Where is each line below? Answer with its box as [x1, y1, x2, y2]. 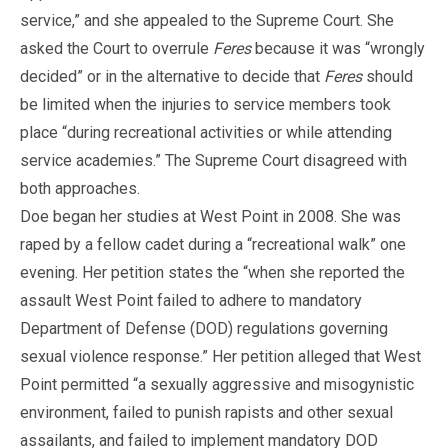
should [362, 66, 413, 86]
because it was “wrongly [251, 38, 425, 58]
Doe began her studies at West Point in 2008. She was [20, 206, 401, 226]
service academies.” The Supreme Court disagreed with [20, 150, 407, 170]
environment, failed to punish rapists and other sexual [20, 402, 393, 422]
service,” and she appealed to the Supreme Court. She [20, 10, 394, 30]
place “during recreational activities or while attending [20, 122, 392, 142]
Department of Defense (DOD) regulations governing [20, 318, 388, 338]
